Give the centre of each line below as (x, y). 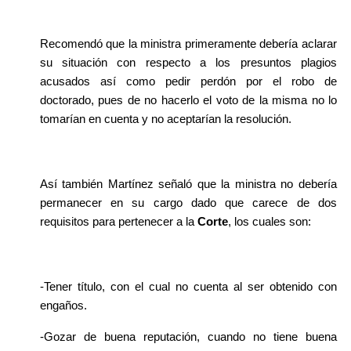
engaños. (63, 305)
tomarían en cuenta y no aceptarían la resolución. (165, 119)
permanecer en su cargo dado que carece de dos (188, 203)
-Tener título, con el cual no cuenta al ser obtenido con (188, 286)
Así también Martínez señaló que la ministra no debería (188, 184)
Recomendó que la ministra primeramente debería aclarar (188, 43)
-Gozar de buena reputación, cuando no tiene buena (188, 337)
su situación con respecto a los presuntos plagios (188, 62)
